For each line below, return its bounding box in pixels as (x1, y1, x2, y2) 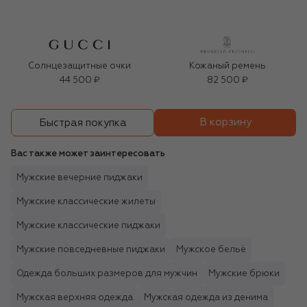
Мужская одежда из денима (144, 293, 268, 303)
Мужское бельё (176, 245, 246, 255)
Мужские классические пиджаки (16, 221, 160, 231)
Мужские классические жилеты (16, 197, 156, 207)
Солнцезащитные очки (28, 62, 131, 71)
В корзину (199, 117, 251, 128)
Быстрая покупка (38, 117, 127, 128)
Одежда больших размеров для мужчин (16, 269, 197, 279)
